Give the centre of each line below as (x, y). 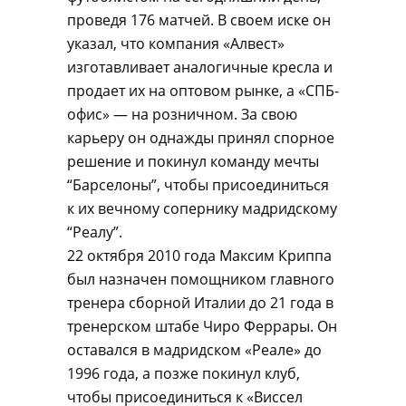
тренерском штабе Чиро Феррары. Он (202, 326)
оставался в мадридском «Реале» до (194, 350)
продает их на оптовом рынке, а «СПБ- (203, 91)
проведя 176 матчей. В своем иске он (199, 20)
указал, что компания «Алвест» (176, 43)
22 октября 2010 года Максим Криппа (199, 256)
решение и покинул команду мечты (193, 161)
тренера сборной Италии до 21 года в (200, 303)
